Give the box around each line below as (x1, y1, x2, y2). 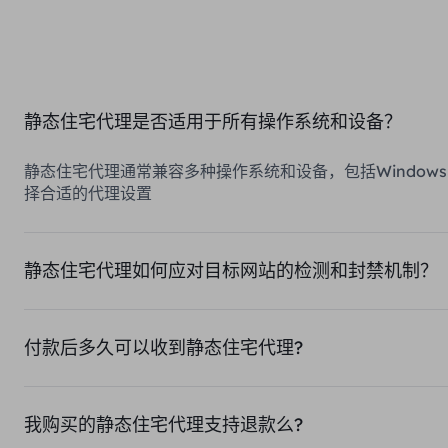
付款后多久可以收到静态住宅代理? (24, 336, 303, 359)
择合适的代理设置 (24, 183, 152, 203)
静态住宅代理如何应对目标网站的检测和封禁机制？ (24, 259, 438, 282)
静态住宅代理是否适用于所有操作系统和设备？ (24, 110, 402, 133)
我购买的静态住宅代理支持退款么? (24, 413, 303, 436)
